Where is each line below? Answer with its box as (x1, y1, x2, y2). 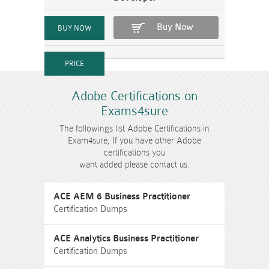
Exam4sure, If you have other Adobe (68, 136, 201, 145)
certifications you (104, 148, 165, 157)
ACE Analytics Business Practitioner (53, 234, 199, 244)
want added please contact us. (79, 160, 190, 169)
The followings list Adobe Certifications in (59, 124, 210, 133)
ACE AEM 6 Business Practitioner (53, 192, 190, 202)
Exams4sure (101, 104, 168, 118)
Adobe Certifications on (71, 89, 198, 103)
